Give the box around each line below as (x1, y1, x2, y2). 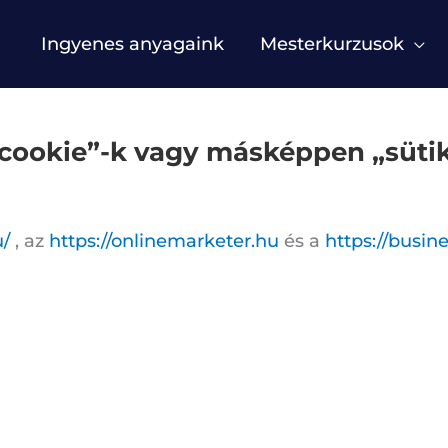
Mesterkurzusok (260, 33, 404, 55)
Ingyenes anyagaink (41, 33, 224, 55)
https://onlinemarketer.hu (49, 229, 279, 252)
